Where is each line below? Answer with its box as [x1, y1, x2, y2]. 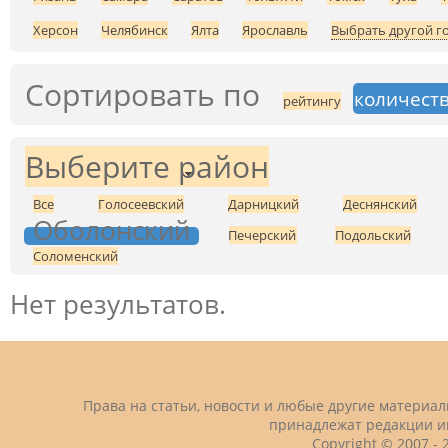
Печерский [228, 226, 297, 245]
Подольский [335, 226, 411, 245]
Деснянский [343, 195, 417, 214]
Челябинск [101, 21, 168, 40]
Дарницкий [228, 195, 299, 214]
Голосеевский [98, 195, 184, 214]
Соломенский [33, 247, 118, 266]
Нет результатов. [10, 287, 226, 322]
